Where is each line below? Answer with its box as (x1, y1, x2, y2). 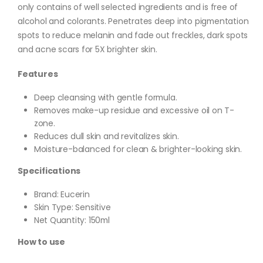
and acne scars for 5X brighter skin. (18, 43, 157, 56)
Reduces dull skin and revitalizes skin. (33, 130, 179, 142)
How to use (18, 236, 65, 248)
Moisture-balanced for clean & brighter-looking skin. (33, 143, 242, 155)
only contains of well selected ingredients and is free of (18, 1, 238, 14)
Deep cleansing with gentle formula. (33, 91, 177, 103)
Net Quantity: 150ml (33, 214, 110, 227)
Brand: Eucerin (33, 188, 90, 201)
